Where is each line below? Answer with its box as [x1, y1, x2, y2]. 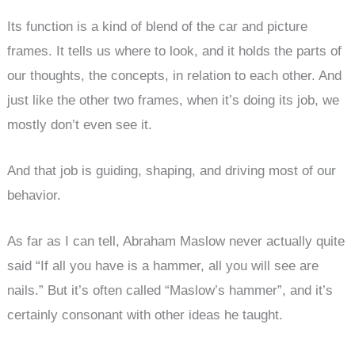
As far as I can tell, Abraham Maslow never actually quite [7, 234, 345, 250]
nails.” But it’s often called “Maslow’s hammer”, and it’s [7, 283, 334, 299]
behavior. [7, 188, 62, 204]
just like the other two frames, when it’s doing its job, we [7, 92, 340, 108]
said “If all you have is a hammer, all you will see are [7, 258, 319, 274]
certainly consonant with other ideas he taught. [7, 307, 284, 323]
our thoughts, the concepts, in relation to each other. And [7, 67, 342, 83]
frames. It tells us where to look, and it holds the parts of [7, 43, 342, 59]
